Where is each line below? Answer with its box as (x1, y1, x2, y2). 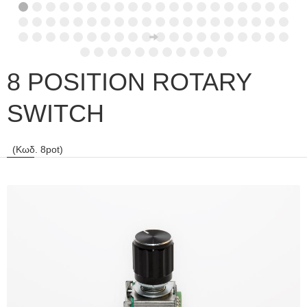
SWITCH (7, 99, 104, 127)
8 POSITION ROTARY (7, 68, 251, 96)
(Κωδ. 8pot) (7, 144, 63, 155)
